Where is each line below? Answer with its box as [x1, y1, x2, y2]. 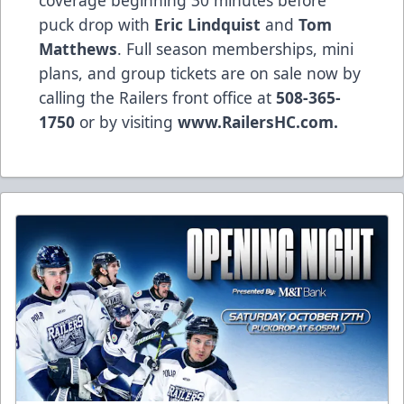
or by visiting [75, 110, 178, 133]
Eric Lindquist [154, 13, 261, 35]
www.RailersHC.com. [178, 110, 338, 133]
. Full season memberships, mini [117, 37, 353, 60]
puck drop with [39, 13, 154, 35]
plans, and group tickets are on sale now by [39, 61, 361, 84]
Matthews [39, 37, 117, 60]
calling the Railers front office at [39, 86, 276, 108]
